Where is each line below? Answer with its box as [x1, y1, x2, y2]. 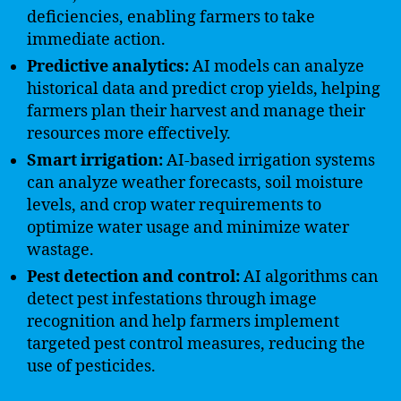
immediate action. [27, 29, 166, 50]
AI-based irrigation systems [163, 149, 375, 171]
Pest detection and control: [27, 266, 240, 287]
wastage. [27, 239, 94, 260]
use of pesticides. [27, 355, 156, 377]
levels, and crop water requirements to [27, 194, 321, 216]
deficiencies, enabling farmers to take [27, 6, 315, 28]
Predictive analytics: [27, 55, 189, 77]
